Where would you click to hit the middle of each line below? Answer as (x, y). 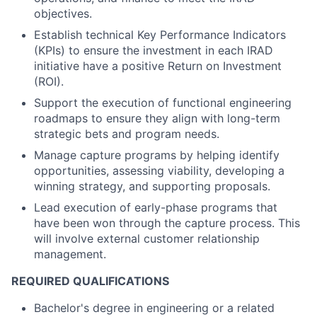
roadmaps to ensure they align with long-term (157, 118)
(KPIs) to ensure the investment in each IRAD (154, 50)
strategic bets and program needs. (127, 134)
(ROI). (49, 81)
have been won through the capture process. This (167, 223)
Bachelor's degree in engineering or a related (154, 308)
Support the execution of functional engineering (163, 103)
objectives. (63, 13)
